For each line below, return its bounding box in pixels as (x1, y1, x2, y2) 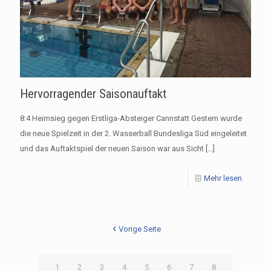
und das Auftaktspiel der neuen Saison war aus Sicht (20, 144, 204, 154)
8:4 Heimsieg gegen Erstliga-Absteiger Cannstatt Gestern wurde (20, 114, 242, 123)
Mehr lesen (204, 174, 242, 183)
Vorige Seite (118, 224, 161, 234)
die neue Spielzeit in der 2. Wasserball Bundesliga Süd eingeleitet (20, 129, 247, 139)
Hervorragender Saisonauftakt (20, 87, 166, 102)
